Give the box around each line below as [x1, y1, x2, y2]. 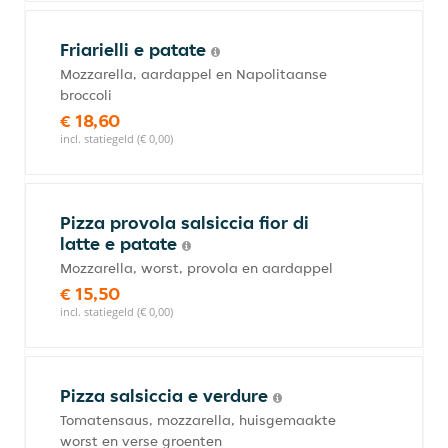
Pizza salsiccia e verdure [60, 384, 273, 407]
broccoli [60, 86, 112, 104]
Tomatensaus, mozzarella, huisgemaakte [60, 411, 336, 429]
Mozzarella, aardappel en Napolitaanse [60, 65, 327, 83]
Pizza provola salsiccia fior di [60, 211, 309, 234]
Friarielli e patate [60, 38, 211, 61]
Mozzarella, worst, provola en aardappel [60, 259, 333, 277]
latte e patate [60, 232, 182, 255]
